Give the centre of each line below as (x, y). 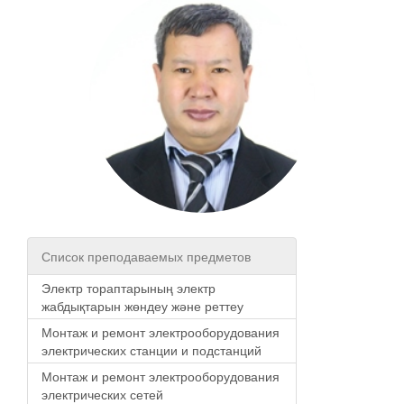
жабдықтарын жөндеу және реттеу (142, 305)
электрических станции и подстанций (151, 349)
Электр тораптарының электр (129, 287)
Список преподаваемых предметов (146, 256)
